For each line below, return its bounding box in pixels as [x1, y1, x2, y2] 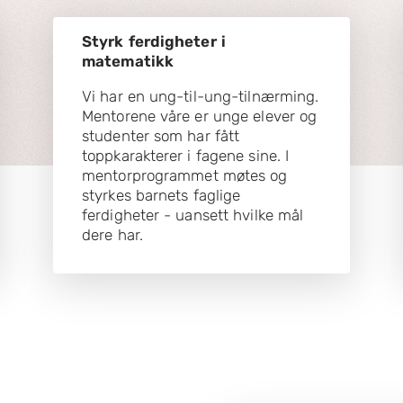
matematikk [82, 51, 174, 70]
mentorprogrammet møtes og [82, 166, 288, 184]
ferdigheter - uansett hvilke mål [82, 205, 304, 224]
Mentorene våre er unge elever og [82, 106, 318, 125]
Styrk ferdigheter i [82, 31, 226, 50]
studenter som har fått [82, 126, 240, 145]
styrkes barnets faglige [82, 185, 241, 204]
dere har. [82, 225, 143, 244]
